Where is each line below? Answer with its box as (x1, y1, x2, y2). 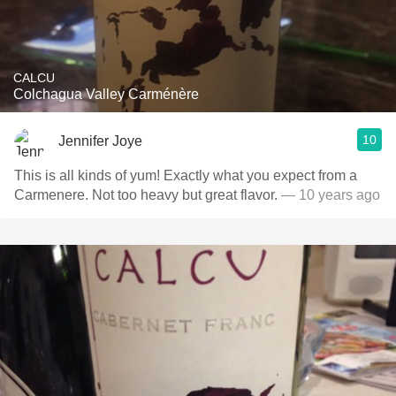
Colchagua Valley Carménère (13, 87, 199, 102)
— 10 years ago (281, 187, 380, 202)
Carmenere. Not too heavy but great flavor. (14, 187, 281, 202)
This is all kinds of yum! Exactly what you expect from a (14, 168, 357, 183)
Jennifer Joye (58, 133, 142, 148)
